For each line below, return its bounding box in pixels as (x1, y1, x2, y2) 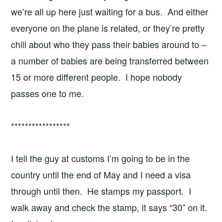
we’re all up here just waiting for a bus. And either (11, 5, 209, 18)
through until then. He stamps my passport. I (11, 184, 192, 198)
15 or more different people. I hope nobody (11, 70, 182, 84)
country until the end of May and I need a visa (11, 168, 191, 181)
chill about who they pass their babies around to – (11, 38, 207, 51)
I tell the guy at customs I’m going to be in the (11, 152, 190, 165)
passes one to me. (11, 87, 84, 100)
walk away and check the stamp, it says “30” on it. (11, 201, 210, 214)
